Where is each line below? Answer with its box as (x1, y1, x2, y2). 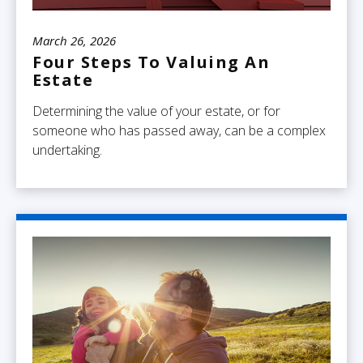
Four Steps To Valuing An (32, 50, 270, 73)
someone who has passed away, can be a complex (32, 121, 326, 139)
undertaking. (32, 140, 102, 159)
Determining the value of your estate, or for (32, 101, 280, 120)
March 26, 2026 (32, 32, 116, 49)
